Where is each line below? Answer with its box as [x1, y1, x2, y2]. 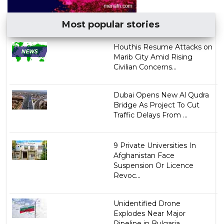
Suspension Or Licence [113, 161, 193, 170]
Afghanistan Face [113, 151, 174, 160]
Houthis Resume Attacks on [113, 42, 212, 52]
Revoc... [113, 171, 140, 180]
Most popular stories [62, 19, 160, 30]
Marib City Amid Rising [113, 52, 192, 62]
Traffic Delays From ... [113, 110, 187, 120]
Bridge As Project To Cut [113, 100, 199, 110]
